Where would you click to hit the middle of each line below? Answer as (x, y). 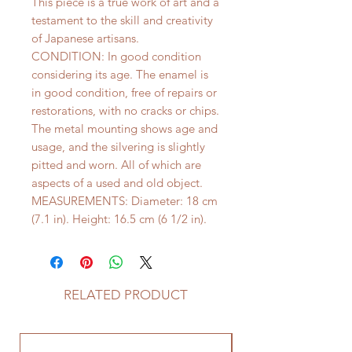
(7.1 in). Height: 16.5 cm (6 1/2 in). (119, 219)
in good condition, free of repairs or (124, 93)
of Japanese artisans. (85, 38)
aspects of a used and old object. (117, 183)
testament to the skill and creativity (122, 20)
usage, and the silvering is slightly (118, 147)
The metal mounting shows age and (125, 129)
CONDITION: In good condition (116, 57)
